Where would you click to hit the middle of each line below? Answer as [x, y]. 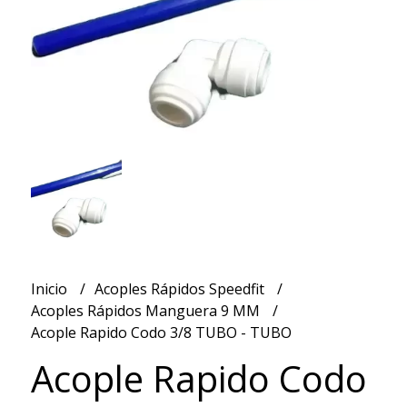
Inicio [50, 288]
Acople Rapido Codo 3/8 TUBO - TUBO [161, 332]
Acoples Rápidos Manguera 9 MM [147, 310]
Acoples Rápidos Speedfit [181, 288]
